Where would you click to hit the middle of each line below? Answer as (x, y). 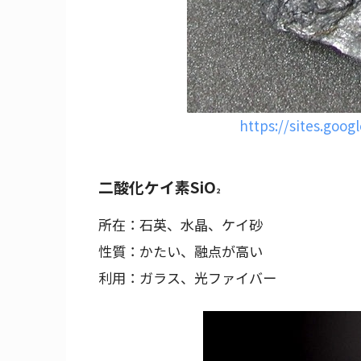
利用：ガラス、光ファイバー (187, 277)
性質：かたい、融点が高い (180, 251)
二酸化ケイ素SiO (157, 186)
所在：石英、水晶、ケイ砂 (180, 224)
